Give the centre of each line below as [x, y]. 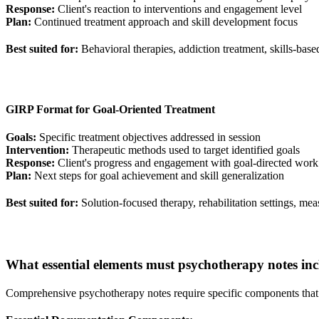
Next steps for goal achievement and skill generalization [158, 175]
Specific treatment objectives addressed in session [148, 137]
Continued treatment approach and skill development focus [164, 21]
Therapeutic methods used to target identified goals [184, 150]
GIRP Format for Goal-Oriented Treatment [110, 109]
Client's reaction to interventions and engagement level [178, 9]
